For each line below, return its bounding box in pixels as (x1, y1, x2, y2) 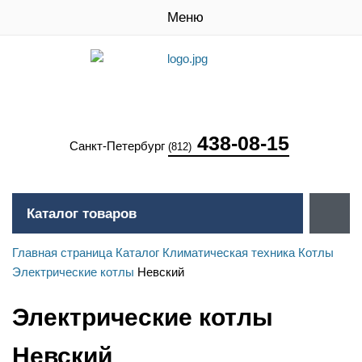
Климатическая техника (162, 246, 295, 259)
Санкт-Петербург (69, 139, 168, 153)
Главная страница (12, 246, 112, 259)
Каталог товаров (27, 206, 137, 221)
